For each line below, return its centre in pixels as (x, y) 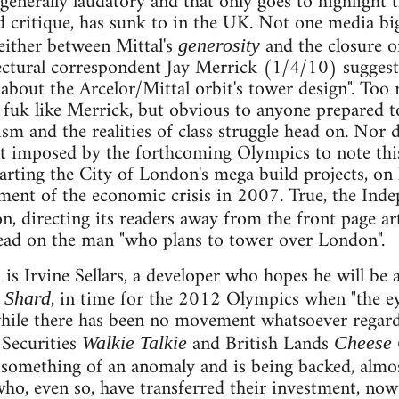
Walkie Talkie (134, 343)
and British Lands (260, 345)
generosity (219, 45)
